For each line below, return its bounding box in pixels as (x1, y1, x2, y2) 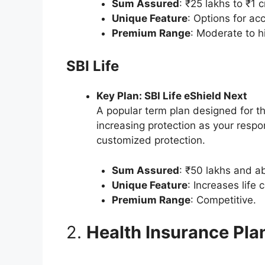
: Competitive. (190, 193, 256, 206)
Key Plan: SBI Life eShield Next (96, 90, 247, 102)
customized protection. (96, 134, 205, 147)
